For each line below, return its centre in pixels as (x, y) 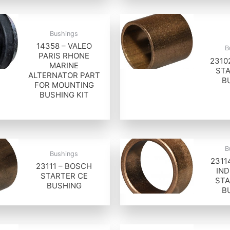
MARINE (64, 66)
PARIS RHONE (64, 56)
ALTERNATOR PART (64, 75)
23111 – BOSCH (64, 166)
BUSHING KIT (64, 95)
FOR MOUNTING (64, 85)
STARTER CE (64, 176)
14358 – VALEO (64, 46)
